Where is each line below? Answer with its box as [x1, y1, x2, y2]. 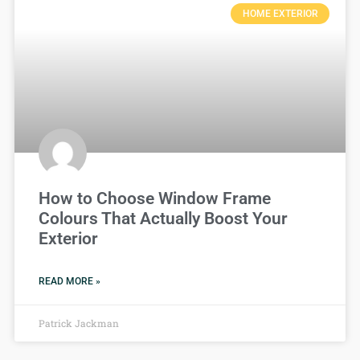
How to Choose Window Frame [39, 188, 271, 208]
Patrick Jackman [39, 316, 119, 329]
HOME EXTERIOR [242, 8, 318, 20]
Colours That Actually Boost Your [39, 208, 288, 228]
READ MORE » [39, 275, 100, 287]
